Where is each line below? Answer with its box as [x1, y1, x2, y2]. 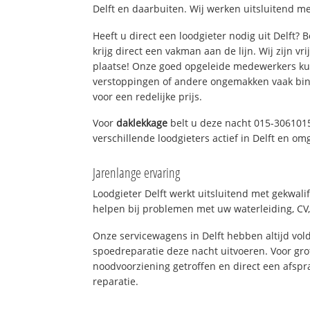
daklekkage [116, 116, 168, 130]
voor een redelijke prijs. [93, 89, 203, 103]
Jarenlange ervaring [93, 163, 181, 183]
